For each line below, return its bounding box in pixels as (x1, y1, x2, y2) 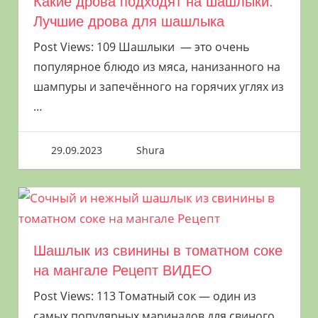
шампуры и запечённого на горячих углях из (33, 78, 284, 94)
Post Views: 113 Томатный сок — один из (33, 287, 256, 304)
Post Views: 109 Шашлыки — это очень (33, 38, 249, 55)
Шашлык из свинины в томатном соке (33, 242, 283, 258)
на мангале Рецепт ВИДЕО (33, 262, 212, 278)
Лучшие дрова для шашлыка (33, 13, 224, 29)
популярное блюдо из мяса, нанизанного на (33, 58, 280, 75)
